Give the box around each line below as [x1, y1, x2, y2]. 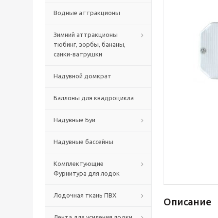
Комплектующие [54, 160, 104, 167]
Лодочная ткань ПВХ [54, 192, 116, 199]
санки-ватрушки [54, 51, 102, 57]
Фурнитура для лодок [54, 170, 120, 177]
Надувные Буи [54, 116, 95, 123]
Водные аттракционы [54, 9, 120, 16]
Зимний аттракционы [54, 31, 118, 38]
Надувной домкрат [54, 73, 111, 79]
